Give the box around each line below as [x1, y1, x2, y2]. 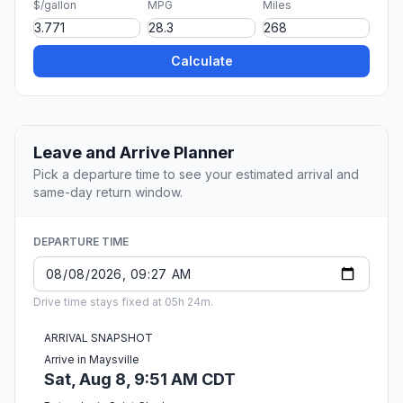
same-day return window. [33, 184, 183, 201]
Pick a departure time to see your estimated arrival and [33, 166, 359, 183]
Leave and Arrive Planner [33, 143, 235, 163]
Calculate [170, 53, 233, 69]
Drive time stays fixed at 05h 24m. [33, 295, 213, 309]
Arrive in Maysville [44, 353, 139, 367]
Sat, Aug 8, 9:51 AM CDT [44, 370, 236, 390]
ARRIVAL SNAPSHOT [44, 331, 153, 345]
